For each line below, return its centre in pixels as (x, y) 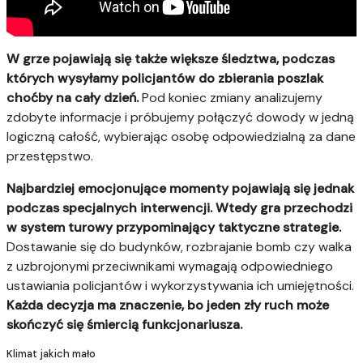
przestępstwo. (50, 156)
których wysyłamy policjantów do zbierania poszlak (165, 79)
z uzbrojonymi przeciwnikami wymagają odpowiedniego (170, 267)
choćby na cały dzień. (73, 98)
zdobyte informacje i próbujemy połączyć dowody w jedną (180, 117)
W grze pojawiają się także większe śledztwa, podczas (171, 59)
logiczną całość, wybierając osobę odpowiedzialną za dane (181, 137)
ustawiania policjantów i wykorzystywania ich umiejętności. (180, 286)
